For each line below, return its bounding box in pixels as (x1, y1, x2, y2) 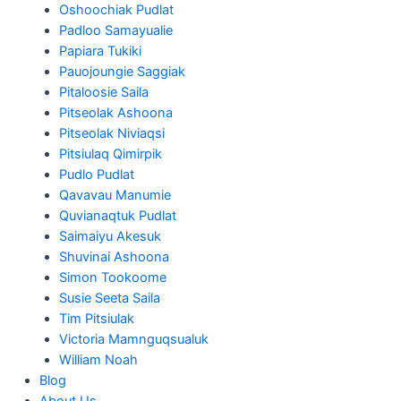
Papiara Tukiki (58, 43, 141, 59)
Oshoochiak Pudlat (58, 2, 174, 18)
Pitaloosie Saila (58, 84, 149, 100)
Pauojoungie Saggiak (58, 64, 185, 80)
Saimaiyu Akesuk (58, 228, 161, 244)
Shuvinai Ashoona (58, 249, 169, 265)
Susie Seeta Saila (58, 290, 160, 306)
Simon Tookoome (58, 269, 166, 286)
